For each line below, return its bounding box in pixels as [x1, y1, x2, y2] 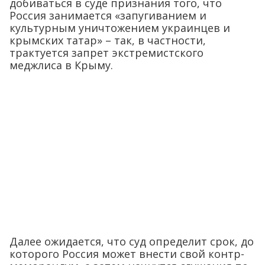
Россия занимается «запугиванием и [9, 8, 206, 22]
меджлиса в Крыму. [9, 57, 113, 72]
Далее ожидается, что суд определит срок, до [9, 234, 254, 249]
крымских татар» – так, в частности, [9, 33, 206, 47]
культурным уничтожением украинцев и [9, 20, 230, 35]
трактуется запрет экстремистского [9, 45, 203, 60]
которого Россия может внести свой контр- [9, 247, 244, 261]
